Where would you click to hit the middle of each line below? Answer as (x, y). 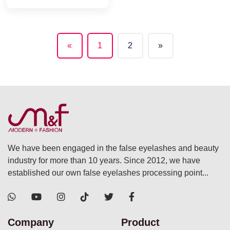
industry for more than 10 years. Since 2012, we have (104, 160)
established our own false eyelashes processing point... (108, 172)
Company (31, 222)
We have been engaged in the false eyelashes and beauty (113, 148)
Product (140, 222)
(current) (94, 55)
